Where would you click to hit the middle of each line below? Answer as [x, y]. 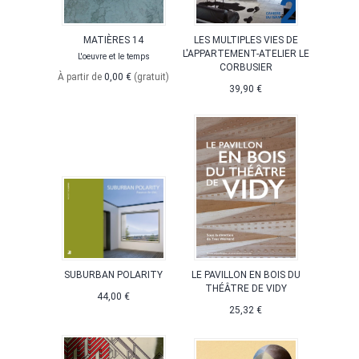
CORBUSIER [246, 67]
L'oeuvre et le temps [113, 56]
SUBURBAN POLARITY [113, 274]
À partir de [81, 77]
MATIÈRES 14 [113, 40]
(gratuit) [151, 77]
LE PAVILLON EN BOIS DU [246, 274]
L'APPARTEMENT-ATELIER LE [246, 53]
